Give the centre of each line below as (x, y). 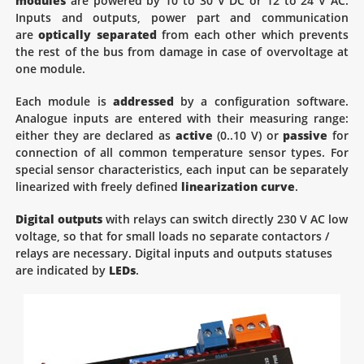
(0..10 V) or (248, 136)
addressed (143, 102)
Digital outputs (59, 219)
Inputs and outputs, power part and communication (182, 18)
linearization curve (238, 187)
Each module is (64, 102)
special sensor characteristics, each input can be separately (182, 170)
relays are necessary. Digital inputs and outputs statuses (174, 253)
